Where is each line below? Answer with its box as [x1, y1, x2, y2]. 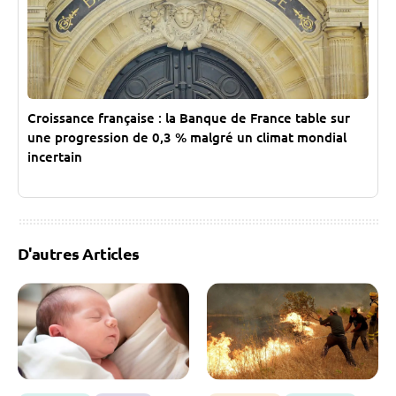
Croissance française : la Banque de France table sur [27, 109, 350, 127]
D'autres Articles [18, 243, 140, 264]
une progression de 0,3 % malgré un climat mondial [27, 128, 346, 147]
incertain [27, 148, 82, 166]
